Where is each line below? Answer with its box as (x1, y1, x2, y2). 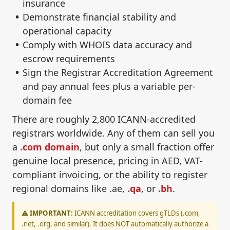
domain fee (23, 94, 72, 107)
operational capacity (23, 25, 111, 37)
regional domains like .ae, (12, 182, 127, 195)
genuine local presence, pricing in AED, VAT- (12, 155, 203, 167)
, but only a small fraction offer (80, 141, 214, 154)
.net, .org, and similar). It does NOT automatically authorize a (22, 219, 208, 229)
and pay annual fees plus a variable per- (23, 80, 196, 93)
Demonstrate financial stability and (23, 11, 176, 24)
